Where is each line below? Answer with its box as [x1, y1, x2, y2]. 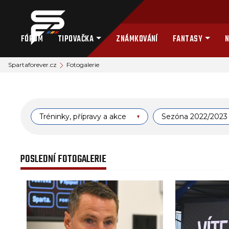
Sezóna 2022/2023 [162, 112, 228, 121]
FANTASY [172, 33, 203, 46]
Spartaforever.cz [8, 61, 57, 68]
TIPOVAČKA [57, 33, 94, 46]
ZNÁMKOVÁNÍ [116, 33, 158, 46]
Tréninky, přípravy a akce [39, 112, 127, 121]
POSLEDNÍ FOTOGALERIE [20, 151, 107, 167]
